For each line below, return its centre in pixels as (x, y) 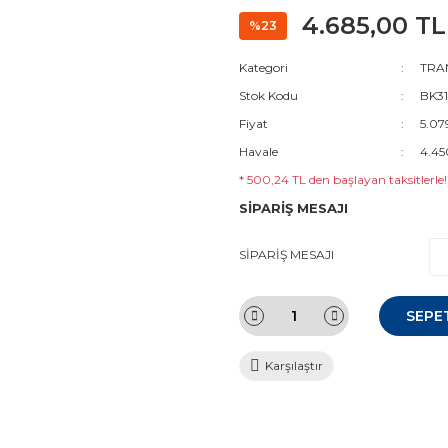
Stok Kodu (268, 95)
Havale (258, 151)
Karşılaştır (294, 365)
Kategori (263, 67)
